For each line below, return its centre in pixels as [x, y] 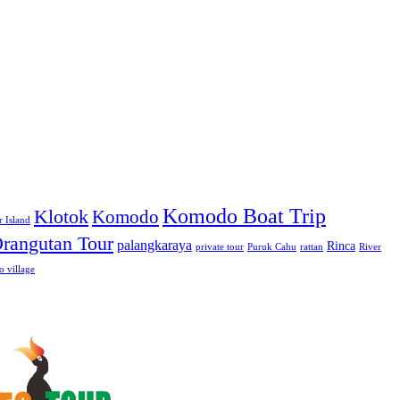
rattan [312, 246]
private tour [220, 246]
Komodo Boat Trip [244, 216]
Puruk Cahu [272, 246]
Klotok [61, 216]
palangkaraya [154, 245]
